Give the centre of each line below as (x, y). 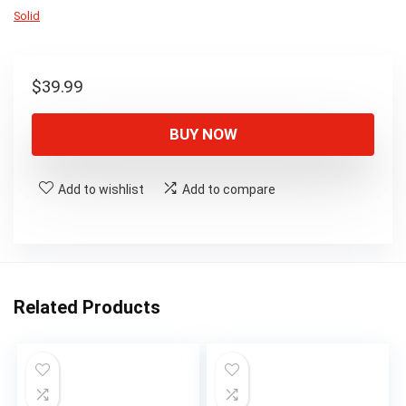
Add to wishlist (101, 190)
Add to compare (229, 190)
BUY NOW (203, 135)
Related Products (87, 308)
